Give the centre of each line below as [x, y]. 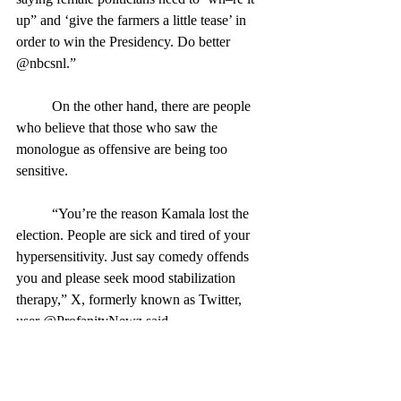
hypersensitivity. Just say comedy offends [134, 257]
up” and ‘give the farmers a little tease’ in [133, 21]
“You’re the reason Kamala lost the [34, 214]
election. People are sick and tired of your [135, 235]
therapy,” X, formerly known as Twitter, [131, 300]
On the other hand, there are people [34, 107]
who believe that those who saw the [119, 128]
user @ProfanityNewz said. [94, 321]
